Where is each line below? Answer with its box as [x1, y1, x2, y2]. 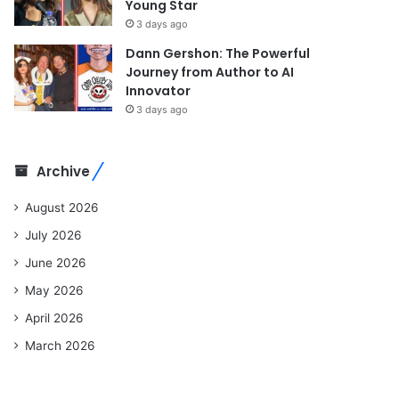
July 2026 [25, 227, 83, 242]
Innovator [126, 81, 191, 100]
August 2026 [25, 199, 100, 215]
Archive [37, 161, 91, 181]
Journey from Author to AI [126, 62, 295, 81]
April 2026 [25, 310, 85, 325]
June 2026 [25, 255, 87, 270]
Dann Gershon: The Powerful [126, 44, 311, 62]
